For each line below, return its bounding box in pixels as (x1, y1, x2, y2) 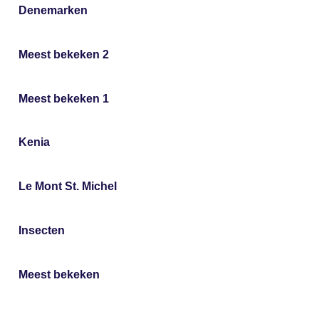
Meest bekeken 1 (19, 92, 110, 105)
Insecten (19, 224, 66, 236)
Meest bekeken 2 (19, 48, 110, 61)
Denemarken (19, 4, 88, 17)
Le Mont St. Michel (19, 180, 117, 193)
